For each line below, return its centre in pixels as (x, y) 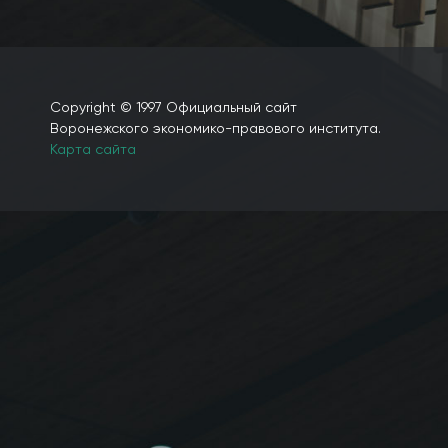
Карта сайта (93, 149)
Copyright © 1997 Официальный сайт (173, 107)
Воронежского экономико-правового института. (215, 128)
